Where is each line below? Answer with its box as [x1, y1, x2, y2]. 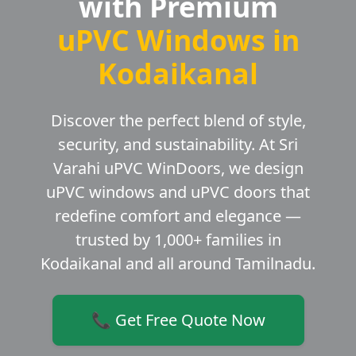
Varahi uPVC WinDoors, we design [52, 157, 304, 180]
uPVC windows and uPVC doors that [46, 181, 310, 203]
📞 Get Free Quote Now [91, 309, 265, 331]
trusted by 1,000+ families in [75, 229, 281, 251]
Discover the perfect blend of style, [50, 110, 306, 132]
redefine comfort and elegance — [55, 205, 301, 227]
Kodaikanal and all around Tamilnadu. [41, 253, 315, 275]
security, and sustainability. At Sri [58, 133, 298, 156]
